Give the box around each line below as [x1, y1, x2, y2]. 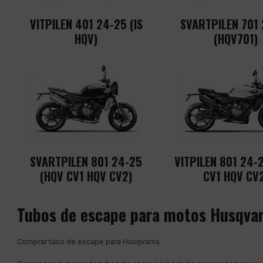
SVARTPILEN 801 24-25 [30, 152, 142, 170]
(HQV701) [214, 29, 258, 48]
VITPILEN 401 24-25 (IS [29, 15, 143, 33]
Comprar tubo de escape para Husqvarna [17, 237, 160, 246]
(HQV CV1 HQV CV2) [40, 167, 132, 185]
